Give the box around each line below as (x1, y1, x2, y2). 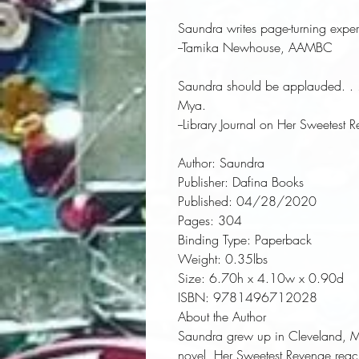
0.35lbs (221, 250, 268, 268)
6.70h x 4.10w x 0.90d (205, 269, 344, 287)
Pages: (178, 212, 214, 229)
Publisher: (178, 173, 228, 191)
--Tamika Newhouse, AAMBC (178, 38, 333, 56)
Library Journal (183, 115, 260, 133)
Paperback (251, 231, 312, 248)
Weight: (178, 250, 221, 268)
